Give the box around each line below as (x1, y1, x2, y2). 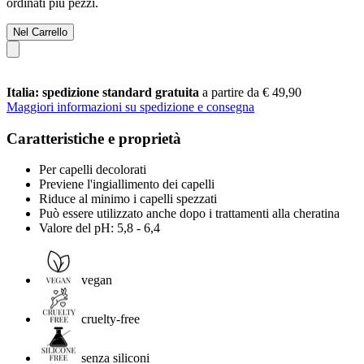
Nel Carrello (13, 25, 67, 38)
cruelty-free (81, 312, 140, 327)
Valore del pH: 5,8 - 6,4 (39, 221, 160, 236)
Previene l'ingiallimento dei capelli (39, 177, 214, 192)
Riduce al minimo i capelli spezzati (39, 192, 217, 206)
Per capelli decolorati (39, 162, 146, 177)
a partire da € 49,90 (202, 84, 301, 99)
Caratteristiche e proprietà (6, 129, 181, 147)
